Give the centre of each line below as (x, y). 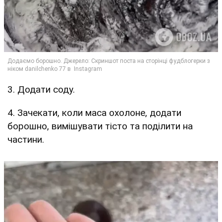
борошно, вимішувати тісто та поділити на (100, 126)
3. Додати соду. (41, 90)
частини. (26, 140)
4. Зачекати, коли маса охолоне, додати (94, 113)
